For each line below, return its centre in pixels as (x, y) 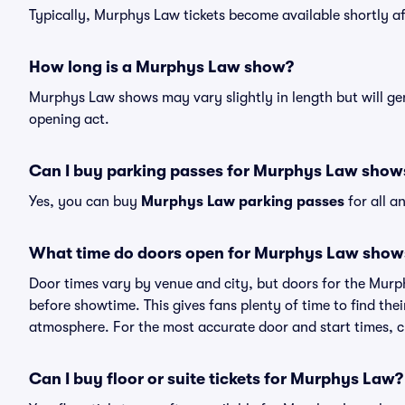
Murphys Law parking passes (243, 202)
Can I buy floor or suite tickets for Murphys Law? (216, 379)
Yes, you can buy (85, 202)
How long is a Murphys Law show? (161, 67)
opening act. (69, 119)
